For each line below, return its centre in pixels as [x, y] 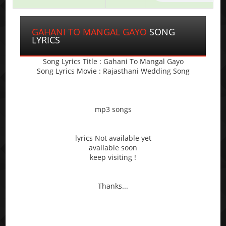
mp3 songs [113, 109]
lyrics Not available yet [113, 138]
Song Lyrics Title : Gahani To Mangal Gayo [113, 61]
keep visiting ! [113, 157]
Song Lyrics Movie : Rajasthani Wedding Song [113, 71]
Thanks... [113, 186]
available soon [113, 147]
